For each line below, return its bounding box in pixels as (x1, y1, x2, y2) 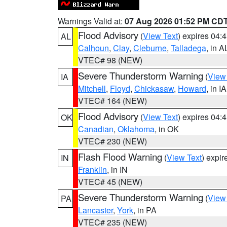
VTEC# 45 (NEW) (78, 176, 142, 187)
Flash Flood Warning (78, 150, 162, 163)
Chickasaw (134, 83, 174, 94)
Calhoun (78, 42, 109, 54)
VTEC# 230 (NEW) (78, 135, 147, 147)
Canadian (78, 123, 113, 135)
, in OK (155, 123, 179, 135)
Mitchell (78, 83, 106, 94)
